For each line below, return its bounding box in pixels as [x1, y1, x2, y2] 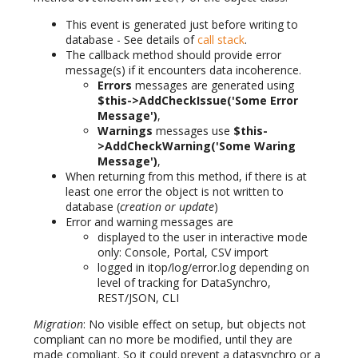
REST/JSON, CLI [97, 289, 179, 305]
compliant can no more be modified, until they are [34, 331, 292, 347]
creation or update [120, 198, 214, 214]
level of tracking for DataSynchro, [97, 274, 271, 290]
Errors [97, 77, 132, 93]
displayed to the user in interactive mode [97, 229, 308, 245]
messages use [153, 122, 233, 138]
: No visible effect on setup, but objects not [83, 316, 306, 332]
